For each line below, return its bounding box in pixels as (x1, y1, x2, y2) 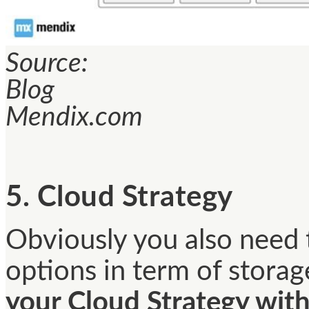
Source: (6, 50, 88, 78)
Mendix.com (6, 104, 143, 132)
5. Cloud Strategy (6, 182, 233, 212)
